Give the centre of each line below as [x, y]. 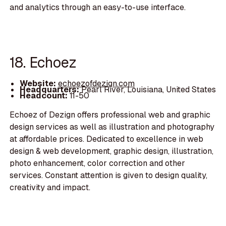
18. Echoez [43, 63]
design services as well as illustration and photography [112, 127]
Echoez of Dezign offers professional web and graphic [110, 115]
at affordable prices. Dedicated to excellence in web [107, 139]
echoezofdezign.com [96, 83]
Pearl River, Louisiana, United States [148, 90]
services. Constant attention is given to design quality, [109, 176]
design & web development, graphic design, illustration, [112, 151]
